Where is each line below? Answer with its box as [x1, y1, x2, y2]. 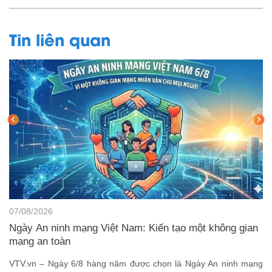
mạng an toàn [9, 235, 70, 247]
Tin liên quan [9, 27, 110, 51]
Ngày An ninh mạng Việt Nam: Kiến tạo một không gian [9, 222, 258, 234]
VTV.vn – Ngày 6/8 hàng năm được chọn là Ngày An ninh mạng [9, 258, 263, 268]
